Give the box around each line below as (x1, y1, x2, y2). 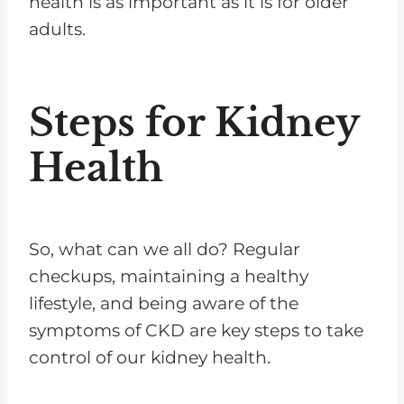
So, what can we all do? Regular (29, 238, 300, 260)
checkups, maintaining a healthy (29, 265, 308, 287)
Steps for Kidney (29, 98, 359, 146)
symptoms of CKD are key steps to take (29, 319, 363, 341)
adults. (29, 18, 86, 40)
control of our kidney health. (29, 346, 271, 368)
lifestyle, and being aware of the (29, 292, 298, 314)
